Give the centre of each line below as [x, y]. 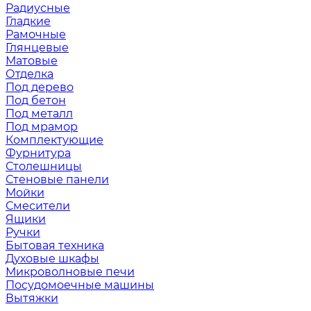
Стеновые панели [57, 179]
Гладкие [28, 21]
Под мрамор [42, 127]
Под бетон [36, 100]
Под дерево [40, 87]
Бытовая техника [55, 245]
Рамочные [36, 34]
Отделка [30, 74]
